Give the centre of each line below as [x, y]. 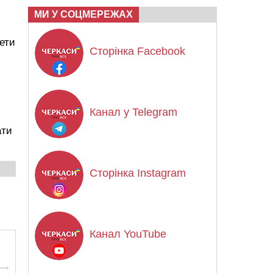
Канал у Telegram [133, 112]
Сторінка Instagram [138, 173]
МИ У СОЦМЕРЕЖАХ [83, 14]
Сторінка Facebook [137, 51]
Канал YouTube [128, 234]
